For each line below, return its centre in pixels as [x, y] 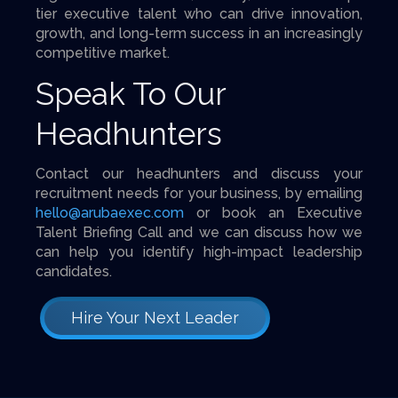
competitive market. [103, 53]
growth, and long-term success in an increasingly [199, 33]
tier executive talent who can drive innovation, [199, 14]
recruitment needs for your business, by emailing [199, 193]
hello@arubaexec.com [110, 213]
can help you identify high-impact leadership [199, 252]
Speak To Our [131, 94]
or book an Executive [273, 213]
